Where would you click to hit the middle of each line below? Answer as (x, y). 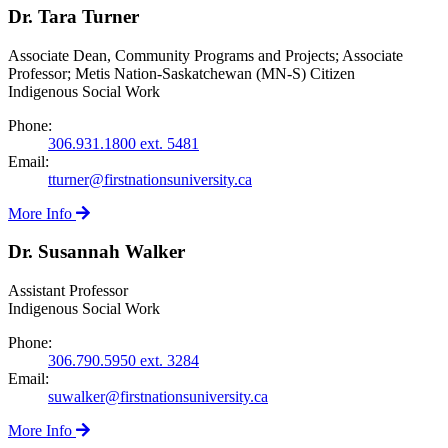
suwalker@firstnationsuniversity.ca (158, 396)
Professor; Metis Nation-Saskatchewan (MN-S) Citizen (181, 73)
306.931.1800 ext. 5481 (123, 143)
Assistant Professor (68, 290)
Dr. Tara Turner (73, 16)
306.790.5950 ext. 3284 (123, 360)
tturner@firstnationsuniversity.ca (150, 179)
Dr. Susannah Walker (96, 252)
